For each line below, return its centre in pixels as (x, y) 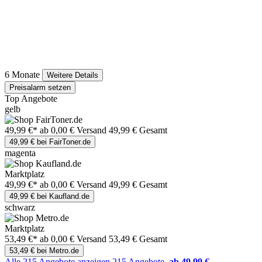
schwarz (20, 208)
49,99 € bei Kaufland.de (49, 196)
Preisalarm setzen (40, 88)
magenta (20, 153)
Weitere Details (73, 75)
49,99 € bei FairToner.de (50, 142)
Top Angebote (31, 99)
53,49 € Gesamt (138, 239)
